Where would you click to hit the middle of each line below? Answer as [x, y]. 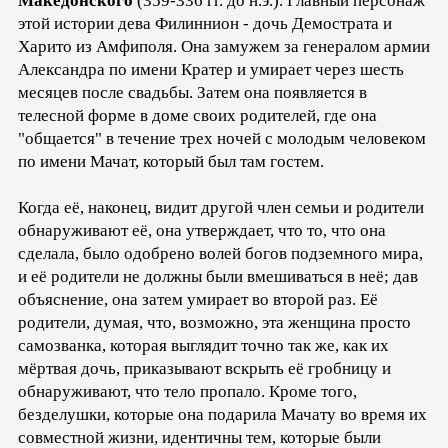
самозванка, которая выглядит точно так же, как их [203, 345]
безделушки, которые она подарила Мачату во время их [222, 414]
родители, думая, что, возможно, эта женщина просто [214, 322]
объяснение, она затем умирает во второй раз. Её [198, 299]
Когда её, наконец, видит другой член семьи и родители [221, 207]
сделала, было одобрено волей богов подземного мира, [220, 253]
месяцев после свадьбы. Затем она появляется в [192, 92]
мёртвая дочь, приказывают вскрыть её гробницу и [204, 368]
